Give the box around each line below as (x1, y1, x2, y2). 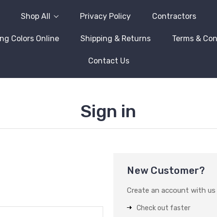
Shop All (21, 12, 50, 21)
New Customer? (127, 165, 205, 176)
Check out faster (137, 204, 191, 212)
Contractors (152, 12, 196, 21)
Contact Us (88, 56, 129, 65)
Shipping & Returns (80, 34, 151, 43)
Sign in (80, 101, 137, 122)
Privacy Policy (80, 12, 131, 21)
